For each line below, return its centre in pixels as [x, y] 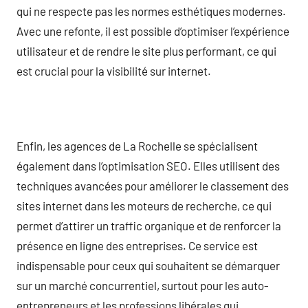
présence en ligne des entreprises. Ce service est [137, 245]
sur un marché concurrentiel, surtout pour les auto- [143, 285]
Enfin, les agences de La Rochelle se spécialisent [137, 145]
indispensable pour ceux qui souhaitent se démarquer [148, 265]
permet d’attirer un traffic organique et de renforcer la [149, 225]
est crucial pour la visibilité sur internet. [114, 70]
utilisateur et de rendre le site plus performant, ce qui [146, 51]
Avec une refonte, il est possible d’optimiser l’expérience [153, 31]
